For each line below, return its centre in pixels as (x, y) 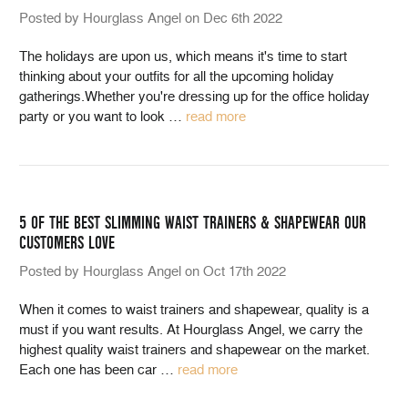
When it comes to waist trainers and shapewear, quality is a (194, 310)
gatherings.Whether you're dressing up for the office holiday (194, 97)
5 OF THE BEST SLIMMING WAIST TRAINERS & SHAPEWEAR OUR (193, 223)
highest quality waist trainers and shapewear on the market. (194, 350)
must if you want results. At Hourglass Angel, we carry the (191, 330)
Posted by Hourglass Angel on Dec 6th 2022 (151, 18)
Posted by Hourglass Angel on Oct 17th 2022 (153, 271)
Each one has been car (90, 370)
